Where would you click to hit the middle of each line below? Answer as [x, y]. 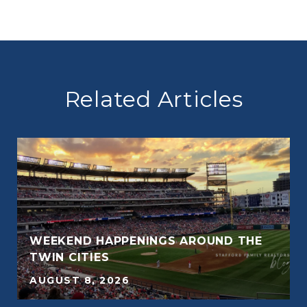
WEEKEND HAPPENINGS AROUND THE [146, 241]
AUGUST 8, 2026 [79, 280]
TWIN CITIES [70, 257]
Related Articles [153, 99]
